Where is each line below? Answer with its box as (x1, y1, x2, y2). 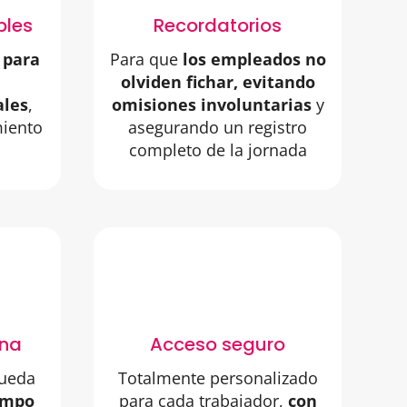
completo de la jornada (128, 139, 307, 162)
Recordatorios (154, 13, 282, 39)
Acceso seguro (150, 332, 285, 358)
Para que (109, 48, 178, 71)
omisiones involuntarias (111, 94, 312, 116)
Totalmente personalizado (117, 367, 318, 390)
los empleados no (177, 48, 326, 71)
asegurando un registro (128, 116, 307, 139)
